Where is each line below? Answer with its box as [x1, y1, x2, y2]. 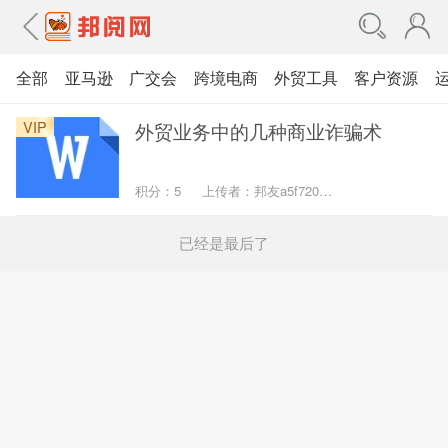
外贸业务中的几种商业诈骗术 [135, 116, 383, 144]
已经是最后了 [179, 232, 269, 254]
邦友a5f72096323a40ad [318, 181, 332, 201]
